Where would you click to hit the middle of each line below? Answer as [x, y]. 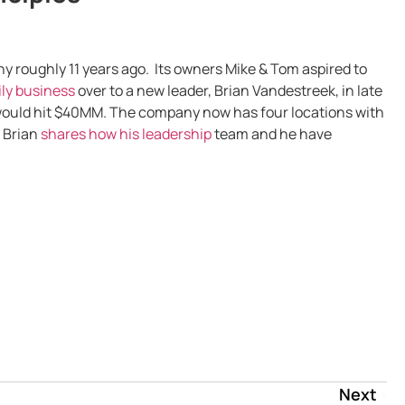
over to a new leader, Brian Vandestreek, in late [229, 90]
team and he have [272, 133]
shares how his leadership [126, 133]
